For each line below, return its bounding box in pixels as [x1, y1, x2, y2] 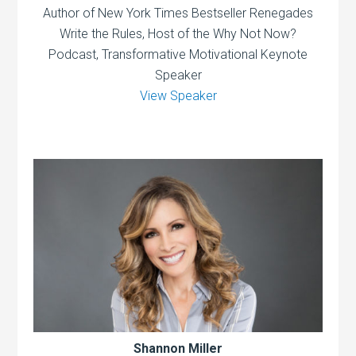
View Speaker [139, 87, 217, 103]
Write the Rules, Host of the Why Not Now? [60, 25, 296, 41]
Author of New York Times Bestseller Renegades [43, 5, 313, 21]
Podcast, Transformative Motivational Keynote [48, 46, 308, 62]
